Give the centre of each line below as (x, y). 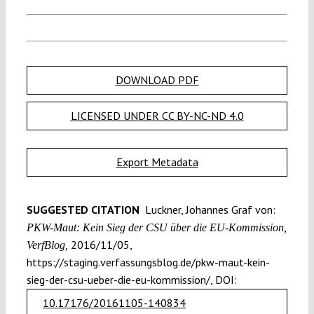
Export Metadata (157, 162)
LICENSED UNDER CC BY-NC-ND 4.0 (157, 115)
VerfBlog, (47, 245)
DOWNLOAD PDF (157, 80)
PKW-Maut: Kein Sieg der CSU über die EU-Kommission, (156, 227)
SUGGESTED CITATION (84, 209)
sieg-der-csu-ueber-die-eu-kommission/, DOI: (131, 279)
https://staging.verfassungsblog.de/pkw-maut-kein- (148, 262)
